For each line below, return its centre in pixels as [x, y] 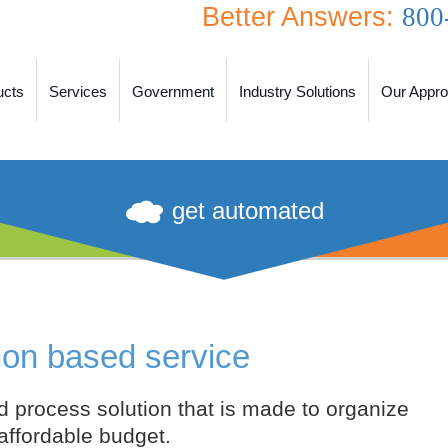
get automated [247, 210]
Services [78, 91]
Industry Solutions [297, 91]
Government [173, 91]
